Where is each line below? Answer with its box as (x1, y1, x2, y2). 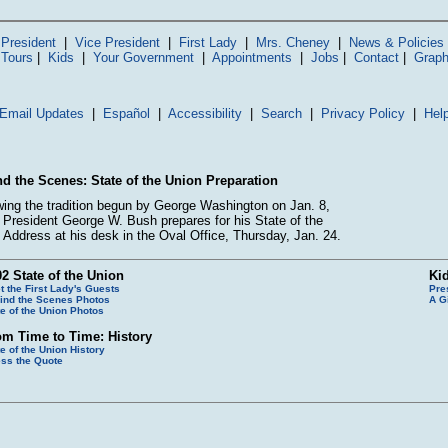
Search (260, 106, 302, 121)
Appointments (212, 50, 292, 65)
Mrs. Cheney (255, 35, 330, 50)
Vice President (74, 35, 160, 50)
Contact (354, 50, 399, 65)
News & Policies (348, 35, 444, 50)
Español (102, 106, 150, 121)
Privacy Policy (320, 106, 405, 121)
